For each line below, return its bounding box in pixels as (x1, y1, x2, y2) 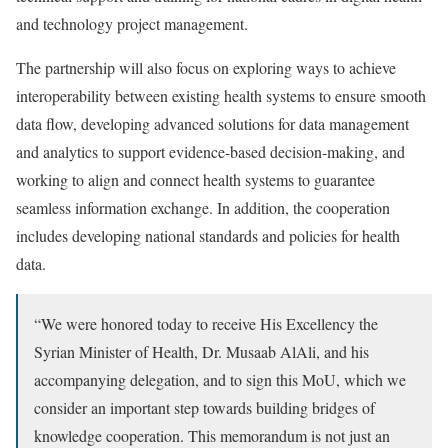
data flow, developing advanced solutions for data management (16, 113, 409, 135)
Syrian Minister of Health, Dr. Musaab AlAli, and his (34, 341, 369, 363)
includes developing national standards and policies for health (16, 225, 400, 247)
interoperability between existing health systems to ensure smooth (16, 85, 426, 107)
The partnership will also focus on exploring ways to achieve (16, 57, 396, 79)
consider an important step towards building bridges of (34, 397, 375, 419)
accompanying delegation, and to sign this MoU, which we (34, 369, 406, 391)
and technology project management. (16, 13, 248, 35)
